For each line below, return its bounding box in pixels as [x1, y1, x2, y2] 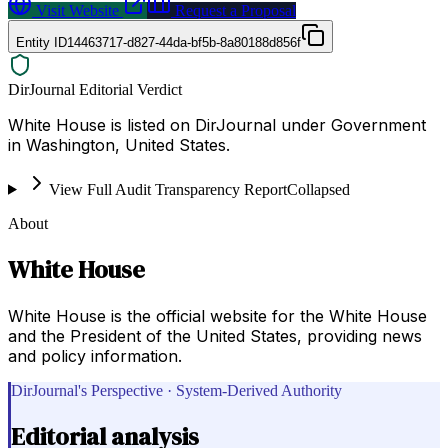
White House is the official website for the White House [8, 305, 427, 326]
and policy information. [8, 345, 182, 366]
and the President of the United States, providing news [8, 325, 422, 346]
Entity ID [16, 34, 67, 50]
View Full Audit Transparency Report [48, 180, 287, 198]
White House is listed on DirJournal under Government [8, 114, 426, 135]
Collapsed [286, 180, 350, 198]
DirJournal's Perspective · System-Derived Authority [11, 381, 342, 399]
